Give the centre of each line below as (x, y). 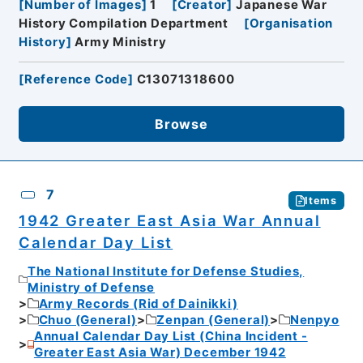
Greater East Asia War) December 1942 (160, 352)
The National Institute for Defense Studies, (166, 271)
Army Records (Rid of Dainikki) (138, 303)
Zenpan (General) (214, 320)
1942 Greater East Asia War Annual (169, 221)
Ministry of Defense (91, 287)
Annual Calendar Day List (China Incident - (171, 336)
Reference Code (76, 80)
